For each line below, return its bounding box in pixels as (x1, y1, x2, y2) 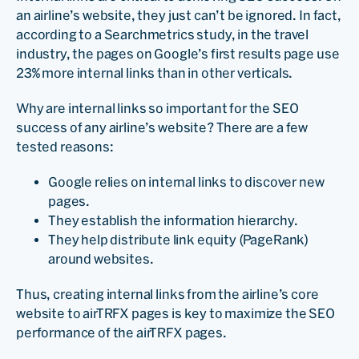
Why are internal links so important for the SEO (16, 100, 299, 115)
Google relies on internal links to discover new (48, 174, 325, 189)
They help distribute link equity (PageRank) (48, 232, 309, 247)
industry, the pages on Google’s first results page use (16, 46, 340, 61)
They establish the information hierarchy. (48, 212, 298, 228)
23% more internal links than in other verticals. (16, 65, 293, 80)
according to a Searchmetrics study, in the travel (16, 26, 309, 42)
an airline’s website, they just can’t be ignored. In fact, (16, 7, 341, 22)
